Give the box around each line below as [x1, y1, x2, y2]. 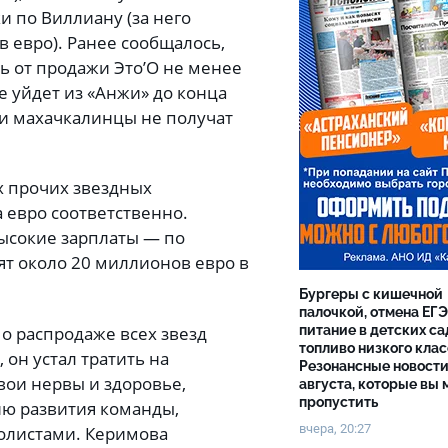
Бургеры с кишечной [299, 286, 443, 302]
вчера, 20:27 [299, 421, 371, 436]
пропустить [299, 394, 381, 410]
